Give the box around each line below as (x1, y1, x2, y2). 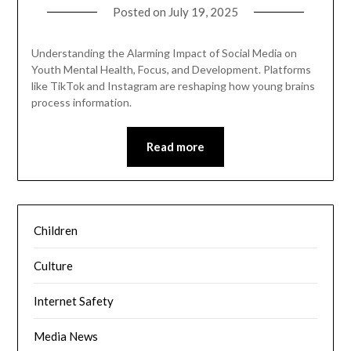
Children (34, 223, 78, 237)
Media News (34, 328, 99, 343)
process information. (31, 96, 132, 110)
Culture (34, 258, 74, 273)
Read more (147, 139, 204, 154)
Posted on (113, 5, 168, 20)
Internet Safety (34, 293, 114, 308)
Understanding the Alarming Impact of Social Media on (31, 46, 297, 60)
